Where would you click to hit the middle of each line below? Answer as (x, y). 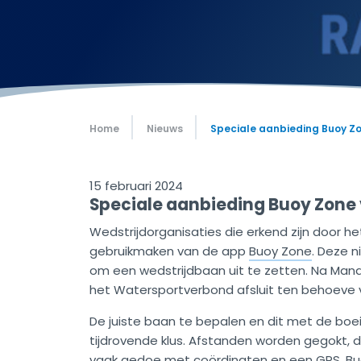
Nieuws (165, 129)
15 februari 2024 (136, 186)
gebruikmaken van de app (169, 251)
